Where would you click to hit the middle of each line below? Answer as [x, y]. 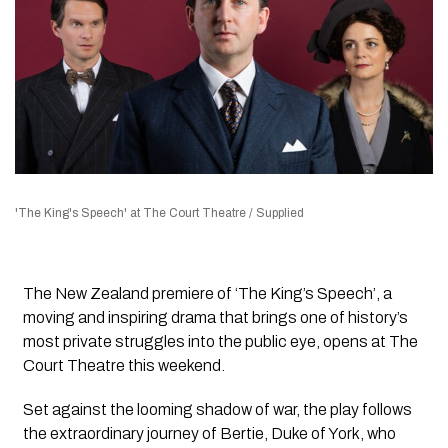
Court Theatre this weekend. [123, 365]
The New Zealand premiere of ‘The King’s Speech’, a [207, 293]
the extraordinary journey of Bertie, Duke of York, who [209, 433]
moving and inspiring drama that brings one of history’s [215, 317]
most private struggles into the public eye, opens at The [220, 341]
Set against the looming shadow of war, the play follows [217, 409]
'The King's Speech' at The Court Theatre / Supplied [159, 212]
